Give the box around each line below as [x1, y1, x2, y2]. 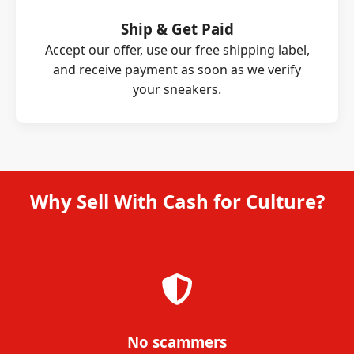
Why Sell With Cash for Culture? [29, 188, 325, 214]
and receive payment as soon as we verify [53, 61, 301, 78]
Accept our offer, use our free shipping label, [44, 41, 310, 58]
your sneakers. [133, 81, 221, 98]
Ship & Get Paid [120, 19, 234, 39]
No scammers [127, 332, 227, 352]
